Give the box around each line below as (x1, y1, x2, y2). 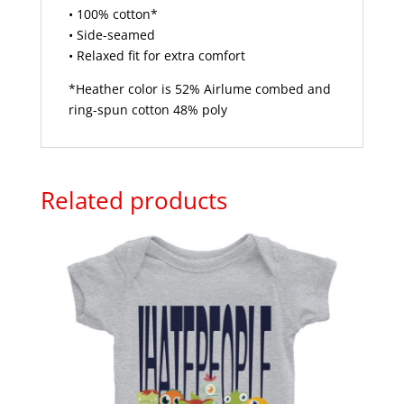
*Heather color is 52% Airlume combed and (68, 80, 331, 98)
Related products (40, 184, 227, 217)
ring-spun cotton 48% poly (68, 101, 227, 119)
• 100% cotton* (68, 5, 158, 23)
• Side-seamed (68, 26, 155, 44)
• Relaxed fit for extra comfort (68, 47, 245, 65)
